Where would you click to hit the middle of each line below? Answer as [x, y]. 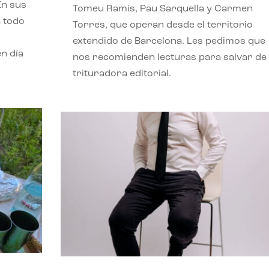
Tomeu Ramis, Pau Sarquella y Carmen [162, 9]
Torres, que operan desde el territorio [162, 25]
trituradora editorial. [122, 74]
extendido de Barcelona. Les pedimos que [169, 41]
